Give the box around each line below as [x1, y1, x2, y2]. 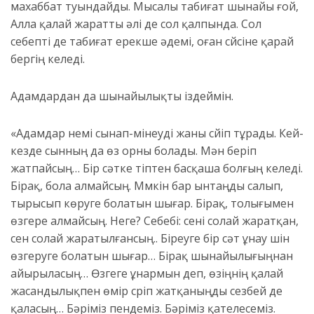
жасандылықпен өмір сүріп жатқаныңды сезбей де [11, 283, 282, 299]
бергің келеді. [11, 51, 85, 67]
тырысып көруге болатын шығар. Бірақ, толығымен [11, 196, 294, 212]
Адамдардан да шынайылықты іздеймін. [11, 88, 233, 104]
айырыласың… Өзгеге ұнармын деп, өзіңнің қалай [11, 266, 283, 282]
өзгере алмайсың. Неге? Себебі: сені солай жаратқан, [11, 213, 299, 229]
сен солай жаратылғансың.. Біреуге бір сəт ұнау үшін [11, 231, 289, 247]
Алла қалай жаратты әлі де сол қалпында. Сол [11, 16, 261, 32]
